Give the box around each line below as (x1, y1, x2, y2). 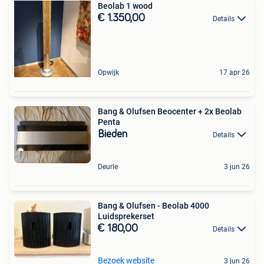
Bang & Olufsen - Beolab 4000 (98, 201, 209, 211)
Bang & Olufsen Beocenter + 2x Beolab (98, 106, 242, 116)
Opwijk (98, 68, 119, 77)
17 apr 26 (219, 68, 250, 77)
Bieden (98, 128, 127, 140)
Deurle (98, 163, 118, 171)
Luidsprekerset (98, 212, 154, 222)
